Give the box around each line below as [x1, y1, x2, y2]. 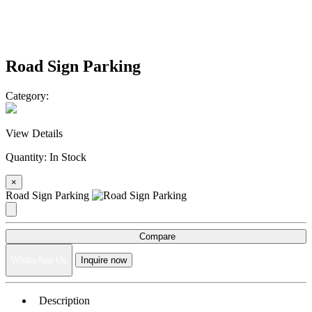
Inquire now [81, 255, 127, 266]
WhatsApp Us [11, 255, 67, 266]
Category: [6, 89, 49, 102]
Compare [136, 231, 175, 242]
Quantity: [6, 150, 49, 163]
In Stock [49, 150, 86, 163]
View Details [6, 127, 63, 139]
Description [33, 295, 90, 307]
